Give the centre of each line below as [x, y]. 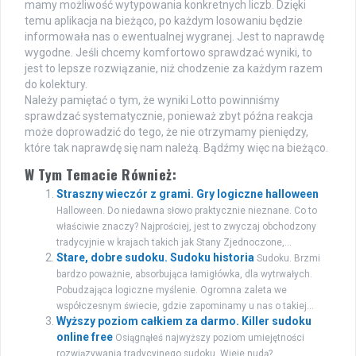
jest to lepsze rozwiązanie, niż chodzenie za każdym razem [174, 69]
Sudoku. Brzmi [288, 259]
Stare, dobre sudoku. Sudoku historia [155, 258]
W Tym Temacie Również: [101, 174]
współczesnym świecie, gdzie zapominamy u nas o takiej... [185, 306]
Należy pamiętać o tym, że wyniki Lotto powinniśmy [152, 101]
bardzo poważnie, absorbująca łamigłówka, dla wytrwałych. [184, 275]
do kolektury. [56, 85]
